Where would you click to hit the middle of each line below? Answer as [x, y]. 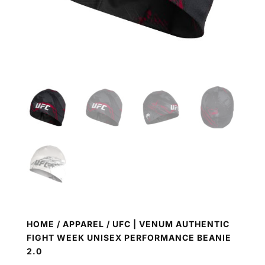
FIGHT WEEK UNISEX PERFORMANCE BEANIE [129, 237]
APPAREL [83, 224]
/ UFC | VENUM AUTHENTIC [167, 224]
